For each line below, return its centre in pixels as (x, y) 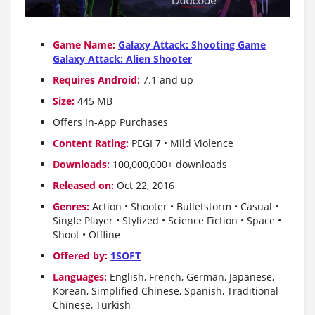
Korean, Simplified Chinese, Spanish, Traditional (166, 290)
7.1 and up (167, 79)
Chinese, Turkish (92, 304)
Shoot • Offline (86, 234)
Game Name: (84, 44)
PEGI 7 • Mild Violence (181, 143)
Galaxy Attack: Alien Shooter (122, 58)
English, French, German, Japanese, (192, 276)
